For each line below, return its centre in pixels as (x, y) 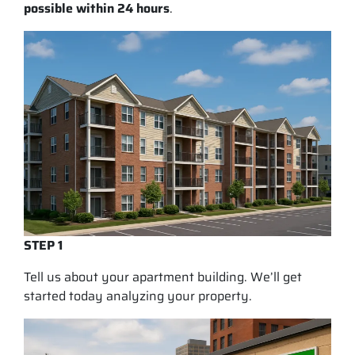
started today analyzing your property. (138, 296)
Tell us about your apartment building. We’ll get (163, 277)
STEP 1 (43, 245)
